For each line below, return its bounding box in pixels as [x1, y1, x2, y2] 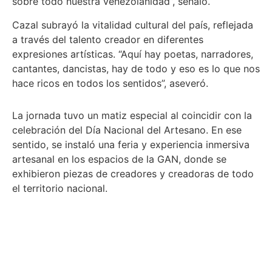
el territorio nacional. [12, 182, 107, 194]
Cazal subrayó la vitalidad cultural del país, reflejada [12, 18, 253, 31]
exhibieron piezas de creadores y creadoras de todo [12, 167, 254, 180]
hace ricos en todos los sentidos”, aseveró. [12, 76, 208, 89]
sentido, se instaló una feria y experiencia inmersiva [12, 138, 250, 151]
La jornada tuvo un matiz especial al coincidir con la [12, 109, 252, 121]
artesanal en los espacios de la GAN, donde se [12, 152, 226, 165]
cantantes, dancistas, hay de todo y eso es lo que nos [12, 62, 260, 75]
